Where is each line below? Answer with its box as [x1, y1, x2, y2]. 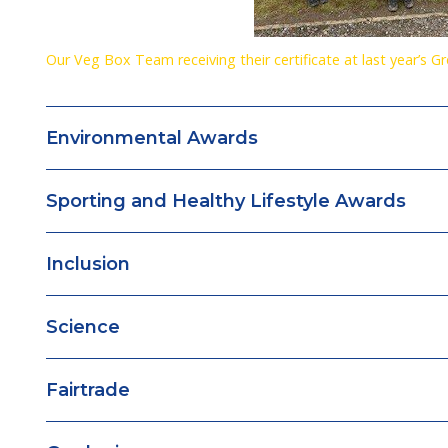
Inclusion [46, 253, 130, 275]
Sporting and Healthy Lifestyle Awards [46, 190, 406, 212]
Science [46, 316, 120, 338]
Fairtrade [46, 379, 130, 401]
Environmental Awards [46, 127, 258, 149]
